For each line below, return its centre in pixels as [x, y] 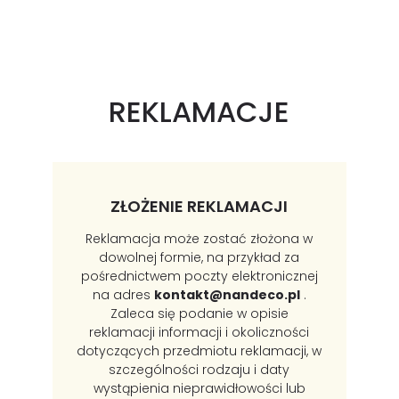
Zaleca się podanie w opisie [199, 313]
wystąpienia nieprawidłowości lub [199, 388]
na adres [123, 294]
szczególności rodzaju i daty [199, 369]
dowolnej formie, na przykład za [199, 257]
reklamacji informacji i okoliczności [199, 332]
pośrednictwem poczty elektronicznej [199, 276]
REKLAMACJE [199, 112]
